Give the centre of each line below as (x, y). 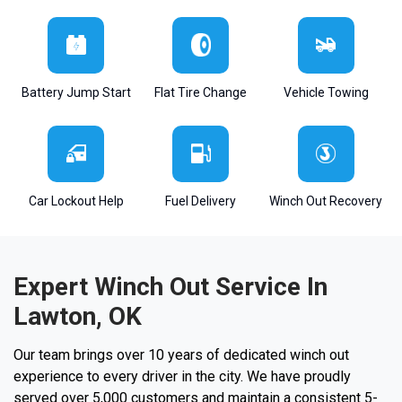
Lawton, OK (78, 316)
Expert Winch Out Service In (170, 286)
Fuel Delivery (201, 201)
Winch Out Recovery (326, 201)
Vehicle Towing (326, 92)
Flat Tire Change (201, 92)
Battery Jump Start (76, 92)
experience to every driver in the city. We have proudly (182, 376)
